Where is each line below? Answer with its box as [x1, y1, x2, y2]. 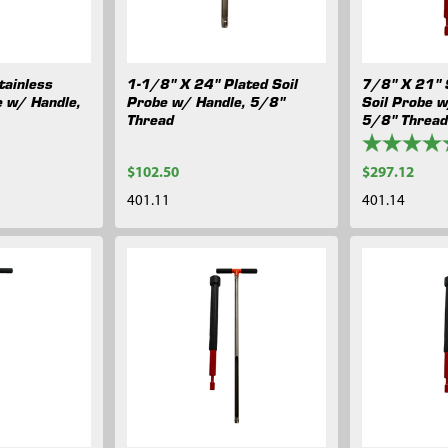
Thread [127, 108, 175, 129]
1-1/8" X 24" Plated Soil [127, 72, 299, 93]
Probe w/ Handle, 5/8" [127, 90, 286, 111]
